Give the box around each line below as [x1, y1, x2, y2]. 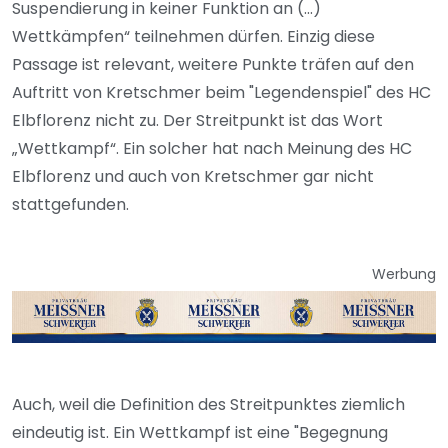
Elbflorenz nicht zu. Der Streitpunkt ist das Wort [12, 108, 383, 132]
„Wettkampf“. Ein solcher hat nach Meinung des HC [12, 136, 412, 160]
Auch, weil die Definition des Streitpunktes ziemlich [12, 393, 405, 417]
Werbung [372, 263, 436, 284]
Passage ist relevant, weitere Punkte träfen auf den [12, 52, 414, 76]
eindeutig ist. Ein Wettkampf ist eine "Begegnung [12, 421, 388, 445]
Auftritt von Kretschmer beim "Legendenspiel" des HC [12, 80, 431, 104]
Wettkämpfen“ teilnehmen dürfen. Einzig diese [12, 24, 375, 48]
